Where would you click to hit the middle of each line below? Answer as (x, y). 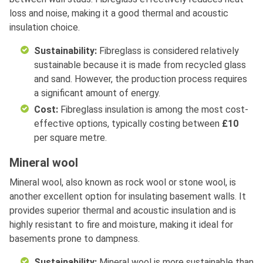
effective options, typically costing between (128, 124)
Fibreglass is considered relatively (169, 51)
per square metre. (70, 138)
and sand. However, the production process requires (141, 79)
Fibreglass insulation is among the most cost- (154, 110)
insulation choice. (45, 28)
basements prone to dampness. (75, 239)
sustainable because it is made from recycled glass (140, 65)
